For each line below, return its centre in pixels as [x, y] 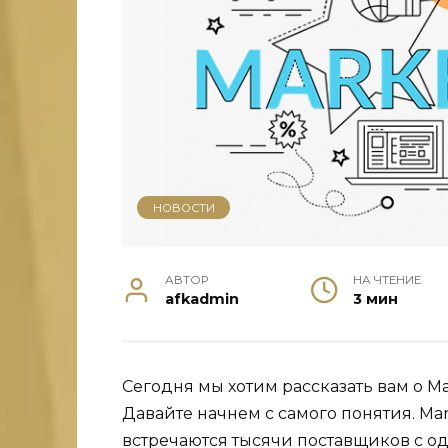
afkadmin [202, 299]
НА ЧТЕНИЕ [386, 280]
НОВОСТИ [183, 207]
